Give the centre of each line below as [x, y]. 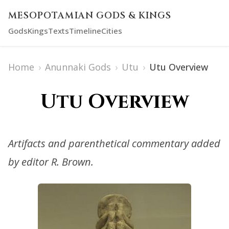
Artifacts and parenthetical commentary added [114, 144]
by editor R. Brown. [51, 162]
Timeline [85, 31]
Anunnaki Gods [78, 67]
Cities [112, 31]
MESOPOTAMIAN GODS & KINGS [90, 16]
